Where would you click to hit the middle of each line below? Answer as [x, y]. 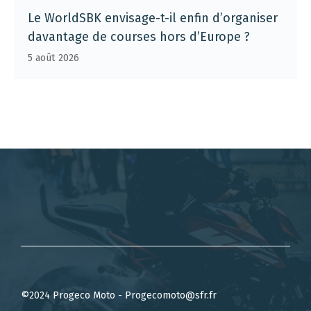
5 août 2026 [53, 58]
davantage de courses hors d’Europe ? [139, 36]
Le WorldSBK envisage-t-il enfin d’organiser [153, 18]
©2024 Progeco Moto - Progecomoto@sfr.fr [119, 295]
